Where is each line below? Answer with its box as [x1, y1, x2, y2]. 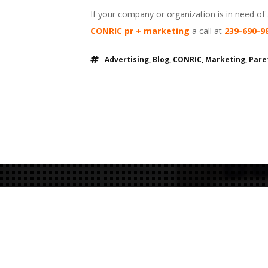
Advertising [105, 54, 149, 65]
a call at [190, 25, 224, 36]
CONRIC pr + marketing [90, 25, 190, 36]
